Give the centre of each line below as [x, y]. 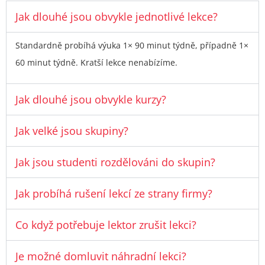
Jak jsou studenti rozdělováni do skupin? [115, 162]
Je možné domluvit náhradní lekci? [101, 256]
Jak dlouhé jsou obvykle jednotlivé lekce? [117, 16]
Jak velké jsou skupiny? [72, 131]
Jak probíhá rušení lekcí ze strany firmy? [114, 194]
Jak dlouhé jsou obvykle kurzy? [91, 100]
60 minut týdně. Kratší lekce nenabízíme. [96, 62]
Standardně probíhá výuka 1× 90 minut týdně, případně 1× [132, 45]
